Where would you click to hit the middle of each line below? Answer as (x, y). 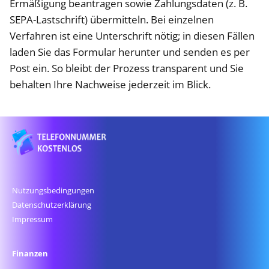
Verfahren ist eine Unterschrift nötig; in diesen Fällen (132, 36)
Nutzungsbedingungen (53, 190)
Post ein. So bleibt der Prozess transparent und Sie (127, 68)
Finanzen (30, 253)
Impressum (32, 219)
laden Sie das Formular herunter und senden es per (130, 52)
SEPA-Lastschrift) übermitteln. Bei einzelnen (112, 20)
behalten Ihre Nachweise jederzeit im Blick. (110, 84)
